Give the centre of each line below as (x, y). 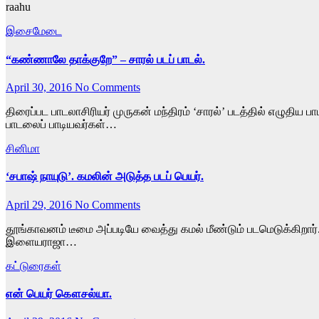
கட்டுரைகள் (33, 266)
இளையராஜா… (41, 241)
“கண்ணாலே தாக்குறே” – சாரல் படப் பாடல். (105, 59)
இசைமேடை (34, 31)
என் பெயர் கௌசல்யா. (59, 293)
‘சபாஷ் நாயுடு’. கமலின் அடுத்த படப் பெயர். (105, 177)
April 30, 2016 (40, 87)
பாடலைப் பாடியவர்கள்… (61, 124)
